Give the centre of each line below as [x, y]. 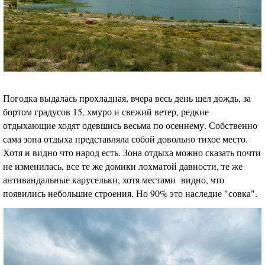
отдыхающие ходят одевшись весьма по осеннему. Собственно [130, 125]
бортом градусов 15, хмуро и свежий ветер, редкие [106, 111]
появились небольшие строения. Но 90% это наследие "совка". [130, 193]
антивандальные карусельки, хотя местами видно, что [114, 179]
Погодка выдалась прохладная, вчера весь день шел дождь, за [127, 98]
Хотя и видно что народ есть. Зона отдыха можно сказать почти [132, 152]
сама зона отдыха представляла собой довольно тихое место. [125, 138]
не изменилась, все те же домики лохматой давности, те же [123, 166]
